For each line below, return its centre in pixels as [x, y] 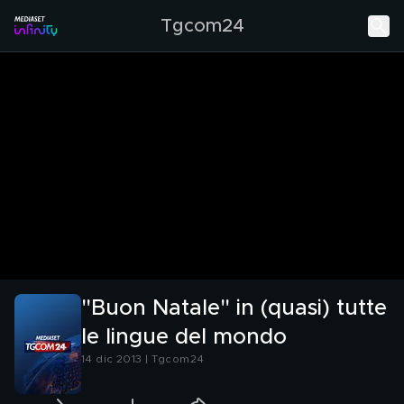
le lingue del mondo [184, 337]
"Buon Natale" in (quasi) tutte [234, 308]
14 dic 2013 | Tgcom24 [143, 359]
